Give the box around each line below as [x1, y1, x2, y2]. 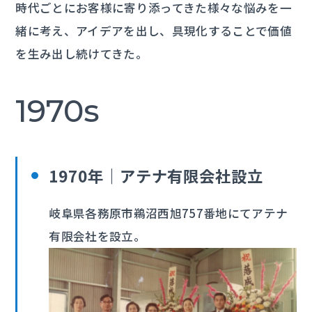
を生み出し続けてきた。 [15, 45, 148, 62]
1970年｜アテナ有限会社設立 [49, 164, 263, 187]
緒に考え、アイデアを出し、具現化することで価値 [15, 22, 292, 39]
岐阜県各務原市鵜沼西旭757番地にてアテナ [49, 204, 288, 221]
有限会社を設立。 [49, 227, 146, 244]
